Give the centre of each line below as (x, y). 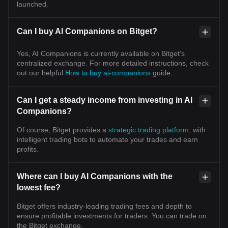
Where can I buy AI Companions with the (95, 176)
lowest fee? (39, 187)
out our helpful (41, 73)
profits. (28, 149)
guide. (163, 73)
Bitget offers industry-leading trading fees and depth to (104, 206)
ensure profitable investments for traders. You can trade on (112, 216)
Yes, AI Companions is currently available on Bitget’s (101, 53)
